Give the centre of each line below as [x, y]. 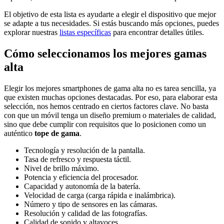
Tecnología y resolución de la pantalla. [84, 150]
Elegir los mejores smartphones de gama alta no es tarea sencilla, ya [110, 88]
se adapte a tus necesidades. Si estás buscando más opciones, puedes [111, 23]
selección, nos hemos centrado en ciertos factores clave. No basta [106, 106]
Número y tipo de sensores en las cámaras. [91, 204]
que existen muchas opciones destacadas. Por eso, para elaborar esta [111, 97]
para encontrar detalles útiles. [157, 32]
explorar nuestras [32, 32]
